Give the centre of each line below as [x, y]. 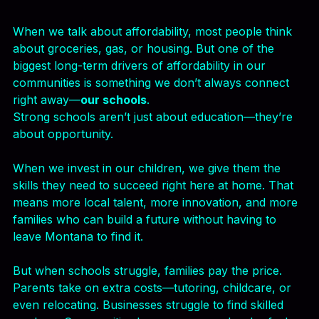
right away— [47, 172]
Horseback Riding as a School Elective [159, 58]
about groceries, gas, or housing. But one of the [145, 121]
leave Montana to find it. [78, 309]
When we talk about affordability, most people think [154, 104]
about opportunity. [63, 206]
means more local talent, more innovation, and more [157, 275]
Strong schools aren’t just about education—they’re [155, 189]
